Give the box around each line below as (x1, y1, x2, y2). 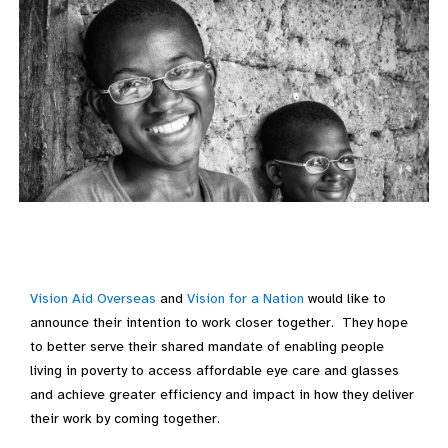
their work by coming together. (30, 410, 220, 427)
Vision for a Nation (187, 290, 304, 307)
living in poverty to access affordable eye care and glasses (30, 362, 399, 379)
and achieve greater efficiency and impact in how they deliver (30, 386, 414, 403)
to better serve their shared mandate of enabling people (30, 338, 384, 355)
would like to (304, 290, 386, 307)
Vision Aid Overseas (30, 290, 156, 307)
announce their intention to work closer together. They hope (30, 314, 408, 331)
